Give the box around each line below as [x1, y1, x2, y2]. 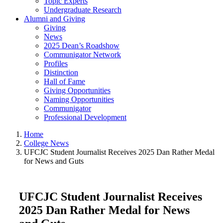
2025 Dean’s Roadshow [44, 41, 119, 50]
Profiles [44, 59, 68, 68]
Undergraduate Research [44, 5, 121, 14]
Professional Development [44, 113, 126, 121]
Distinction [44, 68, 78, 77]
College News [24, 139, 69, 147]
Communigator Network [44, 50, 121, 59]
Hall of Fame [44, 77, 85, 86]
